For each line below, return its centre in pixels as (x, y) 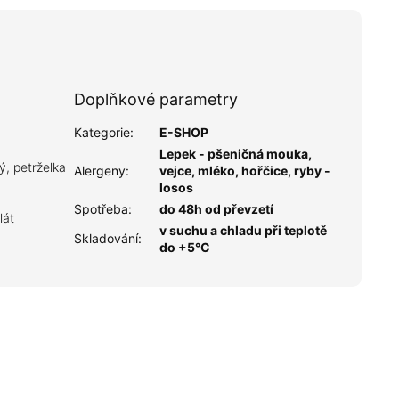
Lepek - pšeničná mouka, (235, 154)
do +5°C (184, 248)
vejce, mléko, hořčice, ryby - (244, 171)
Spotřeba (101, 209)
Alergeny (99, 171)
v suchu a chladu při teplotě (243, 231)
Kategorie (102, 133)
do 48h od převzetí (216, 209)
